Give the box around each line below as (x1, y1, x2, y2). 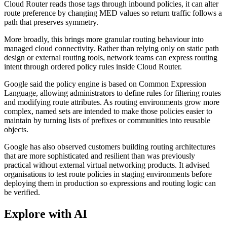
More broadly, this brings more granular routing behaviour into (4, 35, 204, 44)
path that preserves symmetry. (4, 18, 98, 27)
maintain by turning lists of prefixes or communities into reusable (4, 116, 210, 125)
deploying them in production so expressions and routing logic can (4, 179, 216, 188)
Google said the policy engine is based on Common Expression (4, 80, 206, 89)
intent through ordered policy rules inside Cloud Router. (4, 62, 182, 71)
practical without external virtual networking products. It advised (4, 161, 210, 170)
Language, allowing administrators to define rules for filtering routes (4, 89, 221, 98)
